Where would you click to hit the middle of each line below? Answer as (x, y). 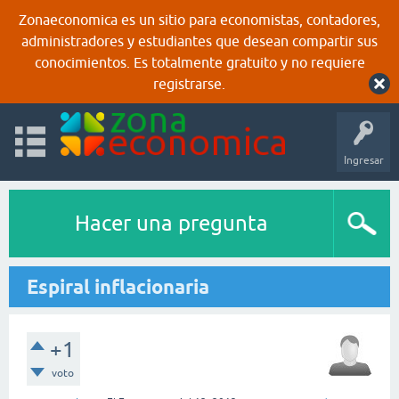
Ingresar (363, 160)
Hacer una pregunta (171, 223)
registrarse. (189, 84)
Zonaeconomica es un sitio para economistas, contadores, (199, 20)
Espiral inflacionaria (118, 287)
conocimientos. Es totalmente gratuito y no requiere (199, 62)
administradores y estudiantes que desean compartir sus (199, 41)
